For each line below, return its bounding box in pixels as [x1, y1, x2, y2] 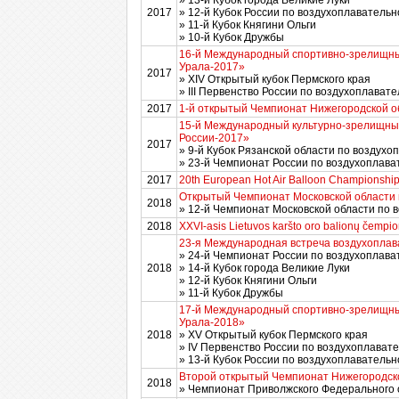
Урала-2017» [179, 61, 245, 73]
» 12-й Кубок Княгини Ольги [179, 274, 317, 287]
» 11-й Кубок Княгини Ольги [179, 19, 316, 31]
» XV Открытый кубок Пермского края [179, 329, 368, 341]
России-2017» [179, 132, 249, 144]
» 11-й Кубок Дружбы [179, 287, 283, 299]
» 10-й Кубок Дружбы [179, 31, 284, 44]
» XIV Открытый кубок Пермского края [179, 73, 370, 85]
